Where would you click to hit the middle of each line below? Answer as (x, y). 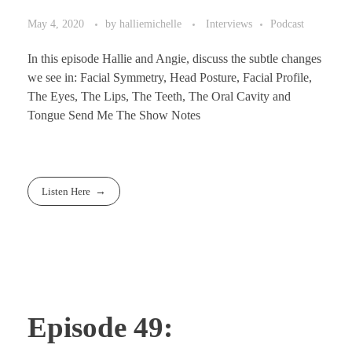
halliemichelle (152, 24)
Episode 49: (100, 327)
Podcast (287, 24)
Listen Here (66, 191)
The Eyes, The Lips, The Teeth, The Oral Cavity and (159, 97)
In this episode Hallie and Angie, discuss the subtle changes (174, 59)
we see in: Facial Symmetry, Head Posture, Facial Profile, (170, 78)
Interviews (229, 24)
